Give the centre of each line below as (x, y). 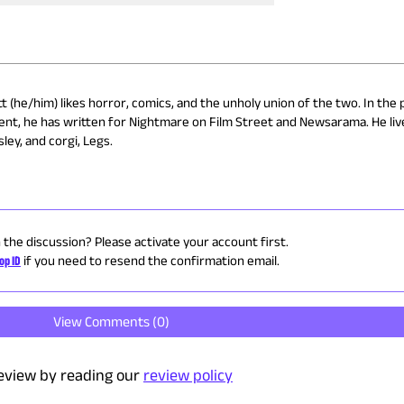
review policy (188, 376)
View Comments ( (106, 322)
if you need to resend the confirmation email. (151, 261)
